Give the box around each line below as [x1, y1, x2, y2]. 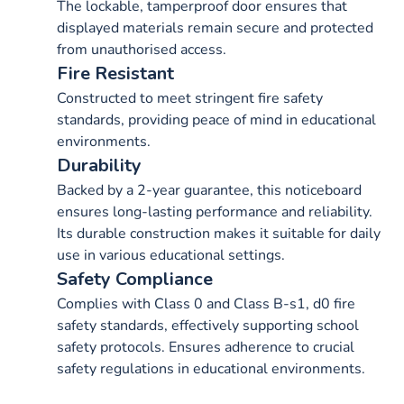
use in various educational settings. [57, 244, 285, 265]
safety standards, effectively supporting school [57, 315, 359, 335]
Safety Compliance [57, 266, 213, 291]
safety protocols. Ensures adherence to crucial [57, 336, 354, 357]
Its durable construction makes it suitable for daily [57, 223, 381, 243]
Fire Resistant [57, 60, 174, 86]
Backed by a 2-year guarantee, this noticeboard [57, 179, 362, 200]
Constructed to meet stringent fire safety [57, 87, 323, 108]
